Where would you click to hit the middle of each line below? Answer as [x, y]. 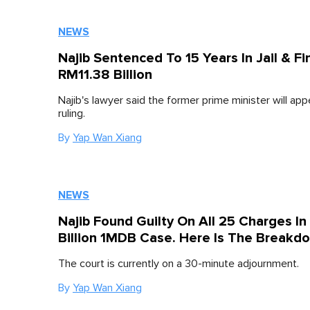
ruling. [72, 113]
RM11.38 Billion [105, 75]
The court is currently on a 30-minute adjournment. [179, 264]
